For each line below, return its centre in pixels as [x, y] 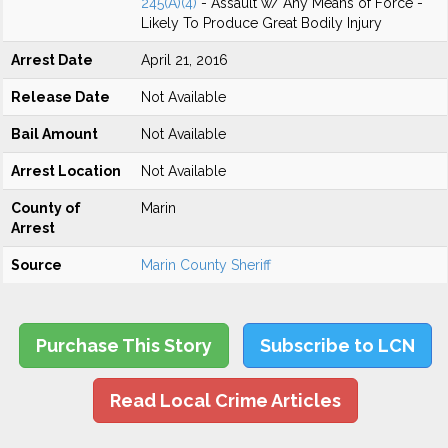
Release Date [60, 97]
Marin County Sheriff [206, 265]
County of [46, 208]
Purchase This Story [123, 345]
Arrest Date [52, 60]
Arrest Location [66, 171]
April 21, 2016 [184, 60]
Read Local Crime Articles [225, 400]
